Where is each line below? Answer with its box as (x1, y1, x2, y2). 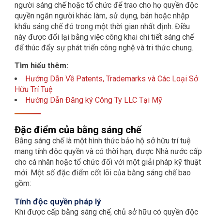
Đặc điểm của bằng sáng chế (15, 124, 141, 136)
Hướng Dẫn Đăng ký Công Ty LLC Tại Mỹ (25, 95, 162, 105)
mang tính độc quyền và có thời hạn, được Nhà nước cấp (15, 146, 202, 156)
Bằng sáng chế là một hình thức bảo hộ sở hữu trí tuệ (15, 136, 190, 145)
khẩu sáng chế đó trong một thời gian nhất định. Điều (15, 21, 190, 31)
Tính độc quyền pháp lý (15, 196, 101, 206)
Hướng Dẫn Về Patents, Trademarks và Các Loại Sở (25, 74, 198, 83)
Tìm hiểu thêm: (15, 61, 70, 70)
